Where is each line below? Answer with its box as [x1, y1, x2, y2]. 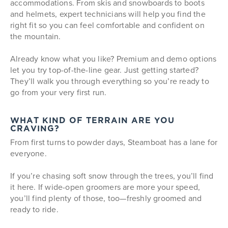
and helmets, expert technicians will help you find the [10, 8, 206, 20]
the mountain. [10, 31, 61, 42]
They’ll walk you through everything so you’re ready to [10, 75, 209, 87]
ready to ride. [10, 204, 59, 215]
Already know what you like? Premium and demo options [10, 53, 217, 65]
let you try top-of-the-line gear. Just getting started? [10, 64, 199, 76]
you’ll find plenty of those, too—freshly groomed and [10, 192, 202, 204]
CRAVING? [10, 125, 60, 133]
